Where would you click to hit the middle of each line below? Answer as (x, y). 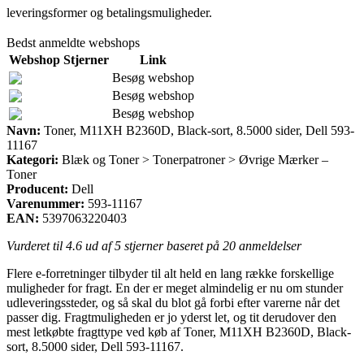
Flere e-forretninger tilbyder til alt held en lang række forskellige (170, 273)
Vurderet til (36, 245)
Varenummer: (45, 203)
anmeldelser (269, 245)
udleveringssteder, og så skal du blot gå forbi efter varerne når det (173, 302)
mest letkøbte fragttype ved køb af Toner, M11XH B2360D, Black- (179, 331)
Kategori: (32, 159)
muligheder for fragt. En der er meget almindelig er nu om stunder (175, 288)
